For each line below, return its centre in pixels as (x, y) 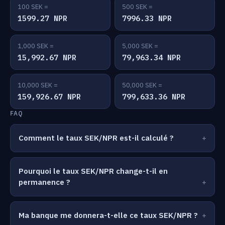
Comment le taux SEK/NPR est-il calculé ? (96, 138)
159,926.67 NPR (49, 97)
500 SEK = (137, 7)
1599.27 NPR (42, 18)
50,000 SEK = (142, 85)
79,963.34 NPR (151, 58)
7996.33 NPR (147, 18)
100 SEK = (33, 7)
